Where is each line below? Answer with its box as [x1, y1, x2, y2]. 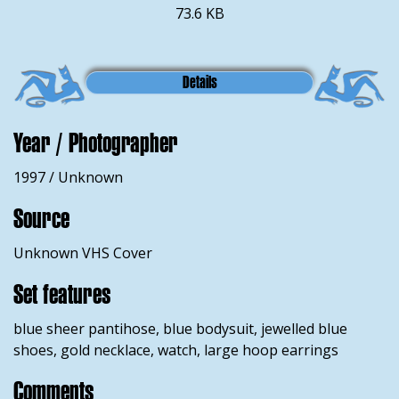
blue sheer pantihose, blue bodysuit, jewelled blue [13, 319, 347, 338]
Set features [13, 278, 110, 310]
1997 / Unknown [13, 167, 123, 187]
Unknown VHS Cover [13, 243, 152, 263]
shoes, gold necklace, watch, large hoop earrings [13, 340, 338, 360]
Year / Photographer [13, 126, 177, 159]
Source [13, 202, 69, 234]
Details [182, 72, 217, 93]
